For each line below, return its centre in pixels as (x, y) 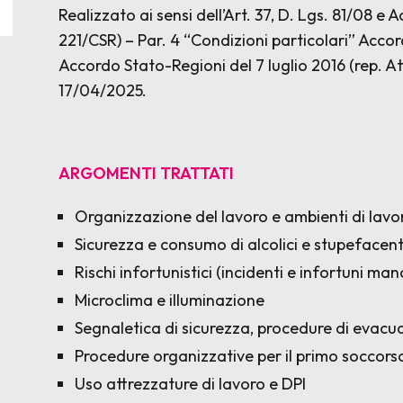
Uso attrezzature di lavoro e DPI (191, 384)
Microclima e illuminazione (170, 300)
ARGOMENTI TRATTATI (147, 173)
